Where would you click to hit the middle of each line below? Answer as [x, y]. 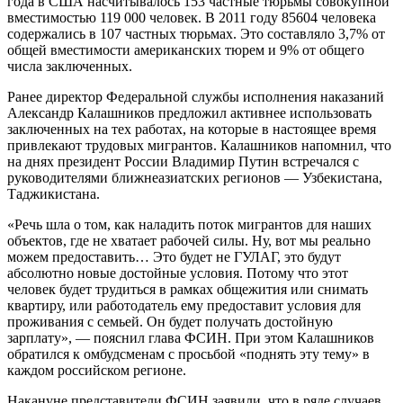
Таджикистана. [54, 193]
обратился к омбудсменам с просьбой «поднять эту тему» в [188, 354]
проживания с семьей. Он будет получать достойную [170, 321]
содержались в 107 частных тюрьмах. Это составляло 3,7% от [196, 33]
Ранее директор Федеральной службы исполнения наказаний [196, 96]
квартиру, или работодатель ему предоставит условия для [184, 305]
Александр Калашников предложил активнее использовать [189, 112]
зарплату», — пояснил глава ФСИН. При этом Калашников [191, 337]
